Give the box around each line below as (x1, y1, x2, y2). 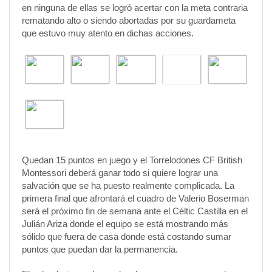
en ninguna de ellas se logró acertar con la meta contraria (22, 2, 248, 13)
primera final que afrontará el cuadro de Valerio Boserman (22, 192, 249, 203)
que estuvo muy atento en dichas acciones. (22, 28, 194, 39)
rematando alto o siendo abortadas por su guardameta (22, 15, 236, 26)
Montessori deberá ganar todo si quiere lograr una (22, 167, 218, 178)
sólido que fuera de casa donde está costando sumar (22, 231, 231, 242)
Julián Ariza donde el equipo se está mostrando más (22, 218, 228, 229)
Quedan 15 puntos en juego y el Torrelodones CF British (22, 154, 242, 165)
